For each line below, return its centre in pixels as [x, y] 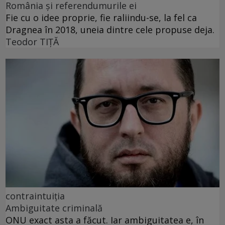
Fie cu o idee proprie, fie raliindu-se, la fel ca [101, 18]
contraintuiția [35, 196]
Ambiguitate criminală [54, 208]
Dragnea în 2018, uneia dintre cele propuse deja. [110, 30]
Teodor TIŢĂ [32, 42]
